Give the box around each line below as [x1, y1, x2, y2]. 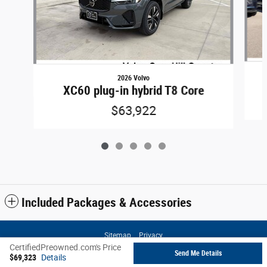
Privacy [139, 231, 163, 240]
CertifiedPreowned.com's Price [10, 243, 121, 252]
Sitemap [104, 231, 131, 240]
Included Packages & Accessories [21, 195, 192, 210]
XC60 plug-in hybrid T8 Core [63, 83, 204, 98]
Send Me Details [174, 249, 222, 257]
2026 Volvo [117, 73, 150, 82]
